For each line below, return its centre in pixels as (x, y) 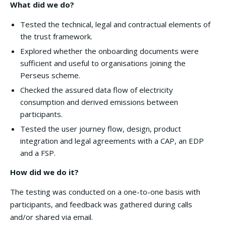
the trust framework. (56, 36)
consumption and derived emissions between (99, 102)
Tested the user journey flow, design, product (101, 129)
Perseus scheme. (51, 75)
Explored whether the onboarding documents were (109, 51)
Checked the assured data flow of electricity (97, 90)
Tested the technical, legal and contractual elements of (115, 24)
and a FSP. (39, 153)
